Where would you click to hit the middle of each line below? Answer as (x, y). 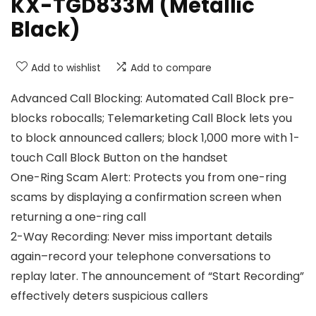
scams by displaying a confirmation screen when (146, 197)
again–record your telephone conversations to (141, 257)
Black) (45, 30)
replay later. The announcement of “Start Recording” (157, 276)
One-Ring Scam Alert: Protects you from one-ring (148, 178)
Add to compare (171, 68)
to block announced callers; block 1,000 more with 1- (155, 138)
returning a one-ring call (78, 217)
